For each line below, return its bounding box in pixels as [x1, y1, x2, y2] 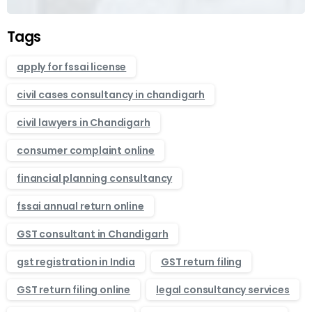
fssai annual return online [17, 198, 144, 213]
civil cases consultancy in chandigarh [17, 87, 205, 102]
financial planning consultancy [17, 171, 173, 185]
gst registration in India [17, 254, 135, 269]
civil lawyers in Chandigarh [17, 115, 150, 130]
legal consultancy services [156, 282, 290, 297]
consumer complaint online [17, 143, 155, 157]
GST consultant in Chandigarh [17, 226, 169, 241]
